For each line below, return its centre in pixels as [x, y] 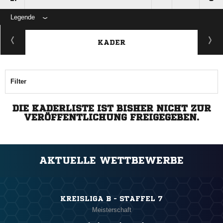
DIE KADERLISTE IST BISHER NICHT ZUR [111, 108]
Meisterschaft [111, 210]
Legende [23, 17]
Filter [18, 82]
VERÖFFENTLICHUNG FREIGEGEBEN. [111, 117]
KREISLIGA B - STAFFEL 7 [111, 199]
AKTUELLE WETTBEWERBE [111, 161]
